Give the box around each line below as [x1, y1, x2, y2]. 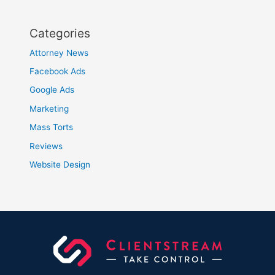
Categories [29, 25, 91, 41]
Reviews [29, 141, 63, 151]
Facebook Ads [29, 66, 86, 77]
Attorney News [29, 47, 89, 58]
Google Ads [29, 85, 75, 95]
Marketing [29, 103, 69, 114]
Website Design [29, 160, 91, 170]
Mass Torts [29, 122, 74, 133]
